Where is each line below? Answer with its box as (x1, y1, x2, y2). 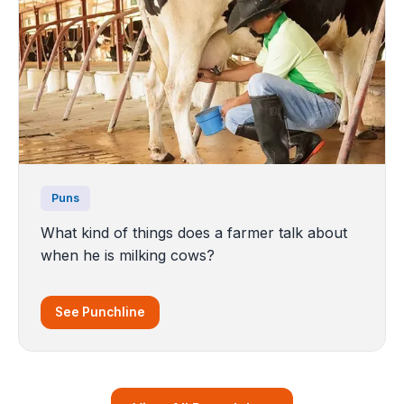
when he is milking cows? (41, 245, 215, 264)
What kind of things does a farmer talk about (41, 223, 347, 242)
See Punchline (55, 304, 145, 319)
